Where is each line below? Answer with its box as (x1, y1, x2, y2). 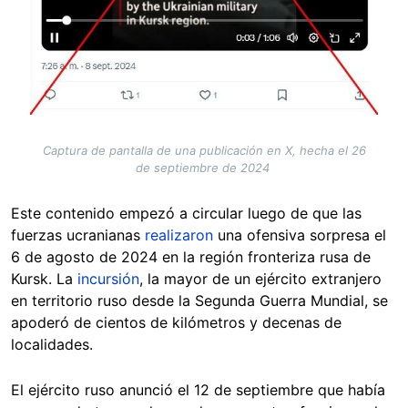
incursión (77, 269, 139, 288)
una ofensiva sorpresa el (213, 225, 386, 244)
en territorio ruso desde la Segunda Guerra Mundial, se (11, 291, 388, 310)
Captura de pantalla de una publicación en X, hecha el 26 (42, 142, 366, 158)
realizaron (145, 225, 213, 244)
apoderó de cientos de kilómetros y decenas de (11, 312, 342, 331)
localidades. (11, 334, 93, 353)
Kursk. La (11, 269, 77, 288)
